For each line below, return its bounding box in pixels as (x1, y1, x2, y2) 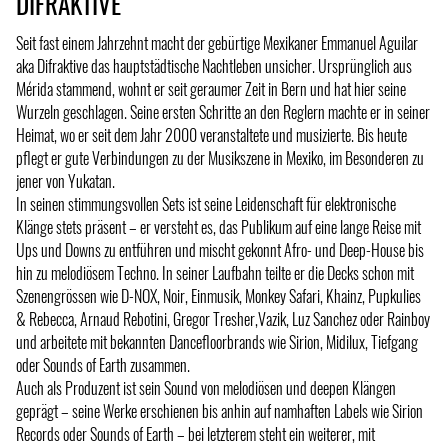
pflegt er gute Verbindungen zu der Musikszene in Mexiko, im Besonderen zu (16, 145, 424, 170)
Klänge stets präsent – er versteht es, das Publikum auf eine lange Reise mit (16, 214, 421, 239)
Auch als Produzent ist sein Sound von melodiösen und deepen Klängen (16, 375, 396, 400)
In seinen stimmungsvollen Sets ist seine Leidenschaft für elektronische (16, 191, 396, 216)
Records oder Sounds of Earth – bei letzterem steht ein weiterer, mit (16, 421, 375, 446)
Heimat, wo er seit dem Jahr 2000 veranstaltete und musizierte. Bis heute (16, 122, 407, 147)
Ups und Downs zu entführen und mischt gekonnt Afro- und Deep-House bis (16, 237, 424, 262)
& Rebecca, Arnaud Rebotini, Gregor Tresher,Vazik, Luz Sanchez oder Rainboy (16, 306, 430, 331)
